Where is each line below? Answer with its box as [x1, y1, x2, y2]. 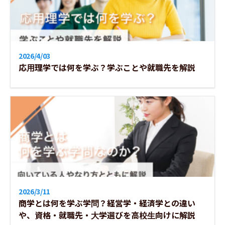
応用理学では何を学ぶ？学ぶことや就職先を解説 [19, 61, 195, 73]
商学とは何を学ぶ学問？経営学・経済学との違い [19, 197, 195, 209]
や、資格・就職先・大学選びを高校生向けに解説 [19, 209, 195, 221]
